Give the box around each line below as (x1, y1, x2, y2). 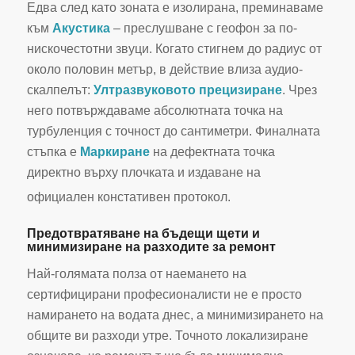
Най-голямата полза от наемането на (26, 267, 246, 281)
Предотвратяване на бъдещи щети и (26, 226, 260, 240)
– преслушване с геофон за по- (109, 21, 297, 35)
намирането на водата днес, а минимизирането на (26, 308, 323, 323)
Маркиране (79, 144, 150, 158)
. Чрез (281, 82, 317, 97)
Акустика (52, 21, 110, 35)
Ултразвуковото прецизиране (93, 82, 282, 97)
